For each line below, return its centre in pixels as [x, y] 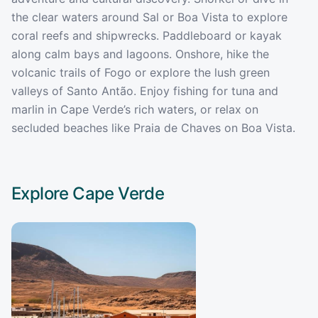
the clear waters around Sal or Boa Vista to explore [149, 17]
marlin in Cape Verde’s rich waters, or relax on [135, 109]
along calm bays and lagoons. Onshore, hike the [140, 54]
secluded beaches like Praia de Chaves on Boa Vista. [153, 127]
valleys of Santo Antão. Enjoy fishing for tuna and [145, 91]
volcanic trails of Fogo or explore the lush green [141, 72]
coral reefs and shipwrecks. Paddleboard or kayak [147, 35]
